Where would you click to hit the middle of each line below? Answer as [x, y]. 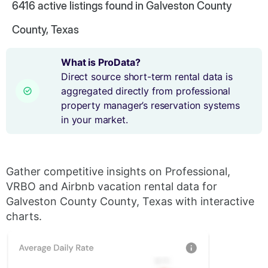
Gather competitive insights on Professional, [118, 171]
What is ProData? [101, 62]
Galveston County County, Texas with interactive [130, 201]
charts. [24, 216]
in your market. [95, 120]
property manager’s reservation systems [150, 105]
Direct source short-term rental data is [147, 77]
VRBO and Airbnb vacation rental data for [112, 186]
